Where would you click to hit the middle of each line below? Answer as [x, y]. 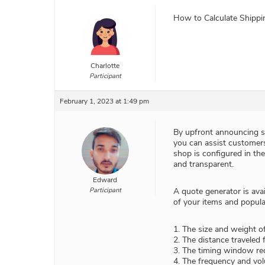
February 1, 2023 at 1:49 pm [104, 101]
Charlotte [105, 66]
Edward [105, 180]
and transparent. [203, 164]
